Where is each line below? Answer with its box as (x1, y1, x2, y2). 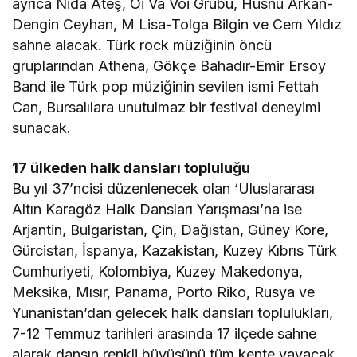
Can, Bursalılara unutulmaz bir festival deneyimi (12, 98, 321, 116)
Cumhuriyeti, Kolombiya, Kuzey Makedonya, (12, 262, 304, 280)
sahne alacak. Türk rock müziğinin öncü (12, 36, 273, 53)
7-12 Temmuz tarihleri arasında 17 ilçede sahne (12, 324, 317, 342)
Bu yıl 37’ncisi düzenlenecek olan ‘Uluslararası (12, 179, 316, 197)
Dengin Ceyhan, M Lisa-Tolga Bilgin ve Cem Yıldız (12, 15, 343, 33)
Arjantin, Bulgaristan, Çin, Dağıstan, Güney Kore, (12, 221, 329, 238)
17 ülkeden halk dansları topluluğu (12, 159, 251, 176)
